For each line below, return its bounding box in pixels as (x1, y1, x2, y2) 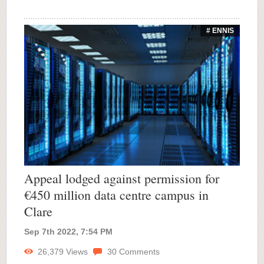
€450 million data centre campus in (24, 186, 209, 203)
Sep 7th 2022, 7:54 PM (24, 226, 113, 236)
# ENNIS (206, 27, 234, 35)
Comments (117, 246, 160, 256)
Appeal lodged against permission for (24, 169, 219, 187)
